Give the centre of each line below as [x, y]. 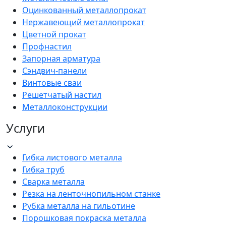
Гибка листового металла [72, 158]
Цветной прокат [54, 35]
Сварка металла [53, 182]
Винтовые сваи [52, 83]
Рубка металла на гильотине [79, 206]
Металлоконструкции [65, 107]
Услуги [25, 128]
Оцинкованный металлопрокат [84, 10]
